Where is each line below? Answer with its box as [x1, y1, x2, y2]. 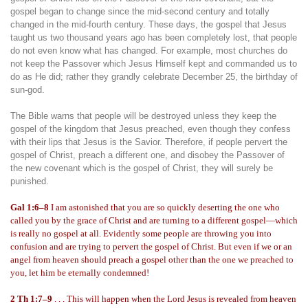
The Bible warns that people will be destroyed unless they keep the [10, 111, 276, 121]
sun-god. [10, 85, 45, 95]
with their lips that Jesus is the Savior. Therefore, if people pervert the [10, 137, 287, 147]
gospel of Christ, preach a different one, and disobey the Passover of [10, 150, 285, 160]
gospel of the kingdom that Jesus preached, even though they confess [10, 124, 291, 134]
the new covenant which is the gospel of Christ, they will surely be [10, 163, 273, 173]
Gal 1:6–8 [10, 202, 49, 212]
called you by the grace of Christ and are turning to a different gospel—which [10, 215, 298, 225]
